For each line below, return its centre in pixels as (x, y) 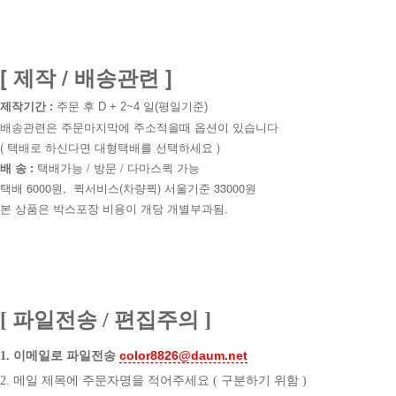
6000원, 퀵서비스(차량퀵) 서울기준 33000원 (141, 187)
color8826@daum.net (183, 356)
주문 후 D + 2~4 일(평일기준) (132, 106)
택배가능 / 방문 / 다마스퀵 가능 (120, 167)
